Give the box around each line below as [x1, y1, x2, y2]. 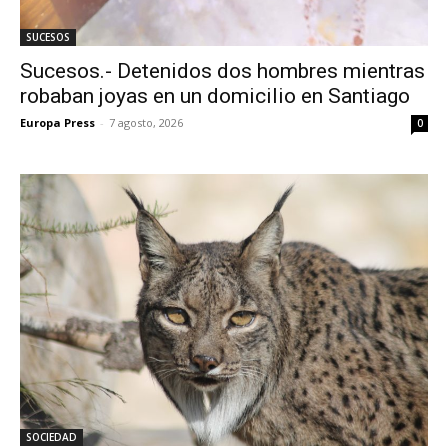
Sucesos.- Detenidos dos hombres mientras [20, 59, 425, 83]
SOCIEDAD [26, 430, 77, 444]
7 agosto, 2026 [109, 115, 183, 130]
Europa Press [20, 115, 95, 130]
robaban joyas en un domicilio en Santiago [20, 84, 410, 108]
